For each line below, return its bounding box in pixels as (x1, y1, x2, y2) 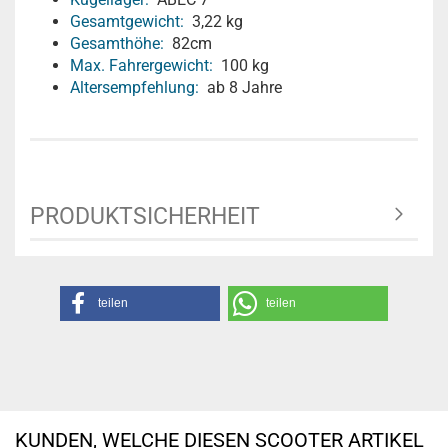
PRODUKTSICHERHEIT (30, 203, 260, 230)
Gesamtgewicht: (70, 12, 184, 31)
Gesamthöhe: (70, 34, 164, 53)
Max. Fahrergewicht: (70, 56, 213, 75)
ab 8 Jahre (199, 78, 282, 97)
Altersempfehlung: (70, 78, 199, 97)
